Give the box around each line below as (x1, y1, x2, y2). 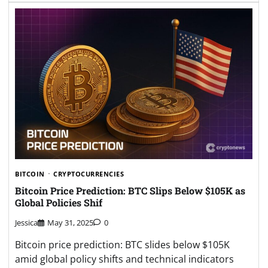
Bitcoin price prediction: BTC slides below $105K (15, 237, 230, 251)
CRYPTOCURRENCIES (53, 169, 124, 178)
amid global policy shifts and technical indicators (15, 252, 234, 266)
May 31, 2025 (47, 217, 93, 228)
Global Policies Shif (15, 196, 102, 209)
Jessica (15, 217, 38, 228)
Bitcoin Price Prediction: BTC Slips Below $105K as (15, 184, 245, 197)
